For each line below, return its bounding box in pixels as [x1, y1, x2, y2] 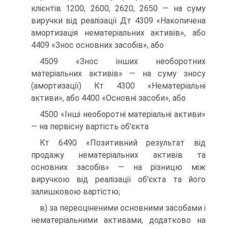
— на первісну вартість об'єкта [31, 122, 149, 131]
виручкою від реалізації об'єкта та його [31, 175, 206, 184]
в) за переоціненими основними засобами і [40, 203, 206, 213]
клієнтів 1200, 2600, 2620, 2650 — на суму [31, 4, 206, 13]
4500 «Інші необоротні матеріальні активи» [40, 109, 206, 119]
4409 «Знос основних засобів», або [31, 40, 164, 50]
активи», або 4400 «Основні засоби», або [31, 93, 186, 103]
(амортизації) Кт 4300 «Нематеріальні [31, 81, 206, 91]
